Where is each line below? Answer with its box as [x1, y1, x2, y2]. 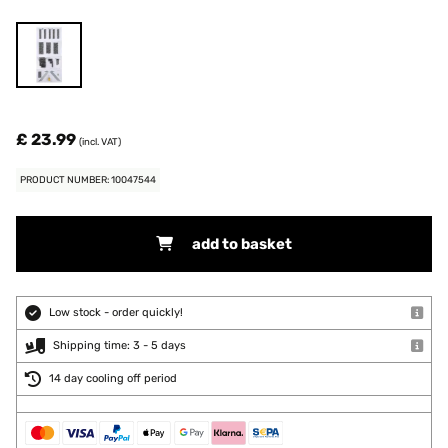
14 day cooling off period [49, 372, 177, 385]
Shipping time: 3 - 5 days [53, 339, 186, 352]
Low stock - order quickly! [49, 306, 183, 319]
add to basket [192, 235, 292, 253]
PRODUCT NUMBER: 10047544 [20, 174, 156, 185]
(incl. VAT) [79, 136, 121, 147]
